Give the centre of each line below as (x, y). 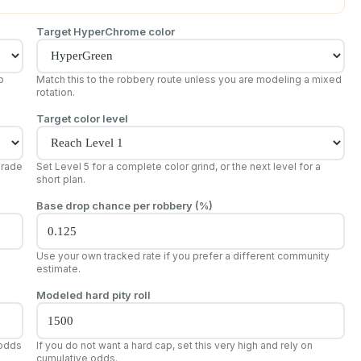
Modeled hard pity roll (93, 295)
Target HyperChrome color (105, 31)
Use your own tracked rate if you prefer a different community (183, 255)
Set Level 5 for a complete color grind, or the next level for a (178, 166)
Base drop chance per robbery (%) (124, 205)
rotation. (55, 92)
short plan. (60, 179)
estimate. (58, 268)
